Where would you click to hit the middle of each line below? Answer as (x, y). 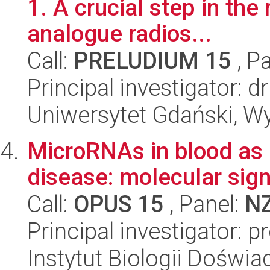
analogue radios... (119, 33)
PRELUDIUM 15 (152, 61)
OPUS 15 (119, 204)
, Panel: (204, 204)
